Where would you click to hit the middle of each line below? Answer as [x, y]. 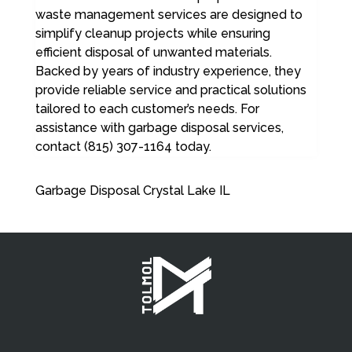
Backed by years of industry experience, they [168, 71]
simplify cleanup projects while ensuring [152, 34]
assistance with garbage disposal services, [159, 128]
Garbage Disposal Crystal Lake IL [132, 191]
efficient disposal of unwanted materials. [153, 53]
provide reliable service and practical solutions [170, 90]
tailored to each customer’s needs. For [147, 109]
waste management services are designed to [169, 15]
